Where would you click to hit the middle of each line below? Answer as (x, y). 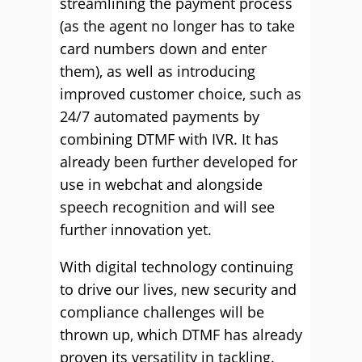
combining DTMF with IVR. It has (169, 139)
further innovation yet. (136, 229)
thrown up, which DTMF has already (181, 335)
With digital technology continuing (177, 267)
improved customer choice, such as (181, 94)
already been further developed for (179, 162)
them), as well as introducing (158, 71)
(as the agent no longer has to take (177, 26)
